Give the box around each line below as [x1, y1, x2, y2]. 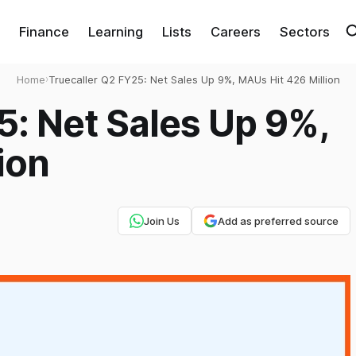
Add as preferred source [217, 215, 339, 227]
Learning [87, 24, 143, 40]
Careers [210, 24, 261, 40]
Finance [18, 24, 69, 40]
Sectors [279, 24, 330, 40]
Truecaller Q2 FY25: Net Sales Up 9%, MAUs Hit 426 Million [48, 73, 340, 86]
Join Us [143, 215, 180, 227]
